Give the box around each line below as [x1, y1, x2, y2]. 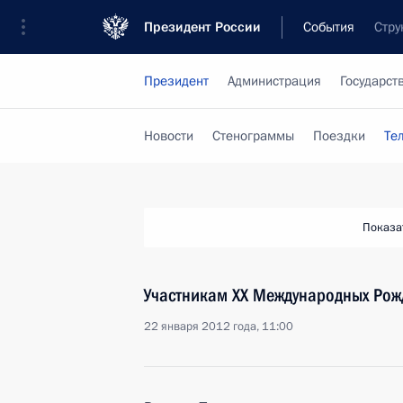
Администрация [228, 72, 321, 90]
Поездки [313, 127, 365, 145]
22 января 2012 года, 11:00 [144, 318, 293, 335]
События [303, 18, 354, 36]
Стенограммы [212, 127, 294, 145]
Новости [144, 127, 193, 145]
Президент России [144, 18, 261, 36]
